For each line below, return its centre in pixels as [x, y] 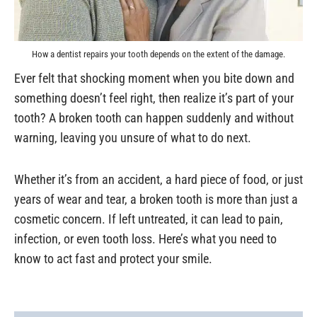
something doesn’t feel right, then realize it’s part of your [154, 98]
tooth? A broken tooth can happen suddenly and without [154, 117]
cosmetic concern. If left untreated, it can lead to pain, [149, 219]
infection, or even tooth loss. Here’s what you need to [145, 239]
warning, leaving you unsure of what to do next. [133, 137]
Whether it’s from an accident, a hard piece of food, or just [158, 180]
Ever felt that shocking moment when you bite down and [154, 78]
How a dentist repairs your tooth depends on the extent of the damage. [158, 54]
